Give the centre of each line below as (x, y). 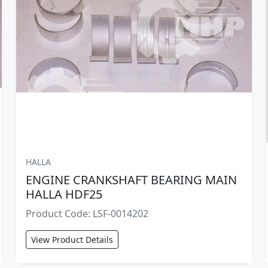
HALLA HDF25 (64, 194)
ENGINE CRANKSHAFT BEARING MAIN (131, 179)
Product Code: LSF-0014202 (87, 213)
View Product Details (72, 239)
